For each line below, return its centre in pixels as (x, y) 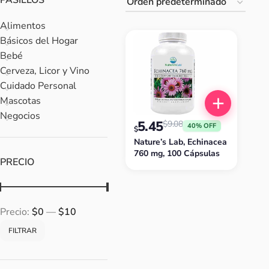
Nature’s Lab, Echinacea (180, 142)
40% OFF (202, 126)
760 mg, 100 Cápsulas (177, 154)
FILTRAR (23, 231)
